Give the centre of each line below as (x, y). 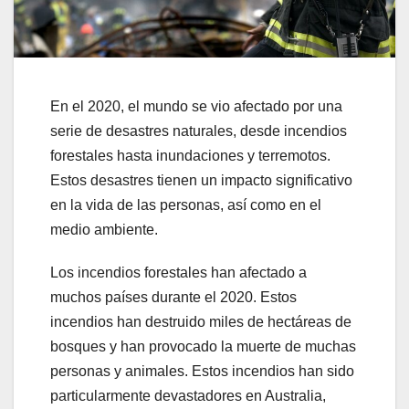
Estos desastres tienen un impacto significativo (201, 180)
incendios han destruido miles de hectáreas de (201, 321)
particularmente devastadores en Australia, (188, 395)
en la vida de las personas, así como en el (186, 204)
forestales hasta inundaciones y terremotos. (190, 155)
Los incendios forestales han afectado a (178, 272)
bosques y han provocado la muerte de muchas (203, 346)
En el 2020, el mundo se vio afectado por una (196, 106)
